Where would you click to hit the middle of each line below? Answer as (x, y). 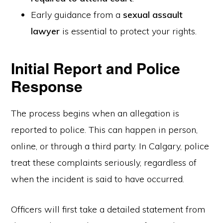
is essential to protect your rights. (128, 31)
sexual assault (153, 15)
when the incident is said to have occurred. (98, 179)
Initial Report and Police (96, 68)
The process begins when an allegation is (95, 113)
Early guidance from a (77, 15)
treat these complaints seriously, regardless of (104, 163)
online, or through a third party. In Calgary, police (110, 146)
